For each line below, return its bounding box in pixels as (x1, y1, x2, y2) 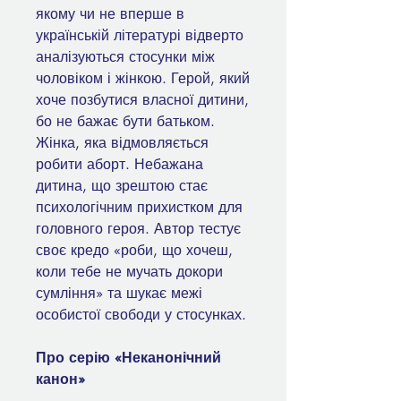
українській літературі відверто (36, 26, 243, 46)
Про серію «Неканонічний (36, 348, 221, 368)
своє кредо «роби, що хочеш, (36, 241, 233, 260)
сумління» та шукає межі (36, 284, 202, 303)
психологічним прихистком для (36, 198, 243, 218)
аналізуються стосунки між (36, 47, 215, 67)
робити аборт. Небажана (36, 155, 203, 175)
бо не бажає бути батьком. (36, 112, 215, 132)
